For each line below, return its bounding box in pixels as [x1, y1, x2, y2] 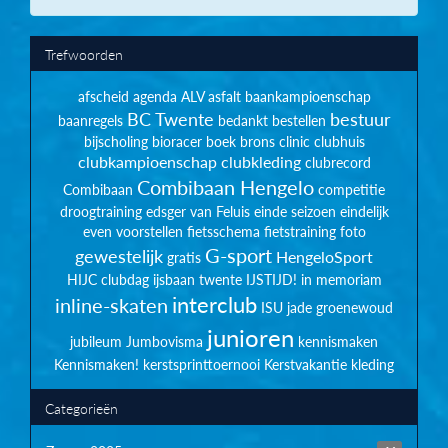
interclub [172, 288, 257, 321]
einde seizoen [253, 201, 336, 222]
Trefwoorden [45, 43, 123, 64]
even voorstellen [82, 221, 183, 242]
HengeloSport [276, 245, 373, 269]
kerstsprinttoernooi [143, 354, 260, 375]
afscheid [77, 86, 129, 107]
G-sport [205, 241, 272, 270]
